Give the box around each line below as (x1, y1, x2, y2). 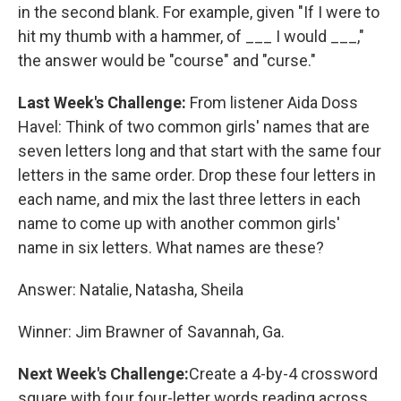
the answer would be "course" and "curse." (18, 51, 316, 70)
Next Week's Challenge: (18, 364, 189, 383)
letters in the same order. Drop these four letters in (18, 166, 376, 184)
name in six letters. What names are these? (18, 238, 324, 257)
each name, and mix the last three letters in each (18, 190, 361, 209)
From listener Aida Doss (186, 93, 358, 112)
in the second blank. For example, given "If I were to (18, 3, 380, 21)
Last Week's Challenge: (18, 93, 186, 112)
